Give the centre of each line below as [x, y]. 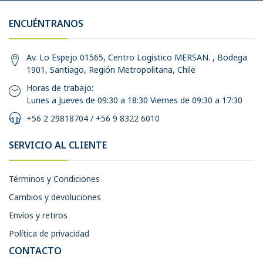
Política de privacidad [49, 233]
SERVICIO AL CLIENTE [58, 145]
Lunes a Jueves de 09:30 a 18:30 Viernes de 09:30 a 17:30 [134, 100]
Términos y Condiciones [54, 178]
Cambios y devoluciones [55, 197]
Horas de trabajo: [60, 87]
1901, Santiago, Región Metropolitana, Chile [111, 69]
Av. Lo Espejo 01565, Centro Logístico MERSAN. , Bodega [137, 57]
